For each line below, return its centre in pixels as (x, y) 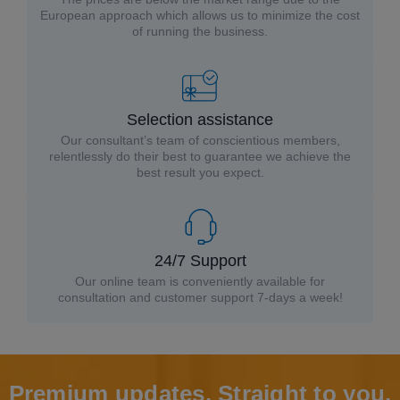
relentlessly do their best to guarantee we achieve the (200, 156)
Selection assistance (200, 119)
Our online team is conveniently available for (200, 281)
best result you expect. (200, 172)
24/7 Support (200, 260)
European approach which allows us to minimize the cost (200, 15)
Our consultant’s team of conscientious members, (200, 140)
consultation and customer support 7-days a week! (200, 297)
